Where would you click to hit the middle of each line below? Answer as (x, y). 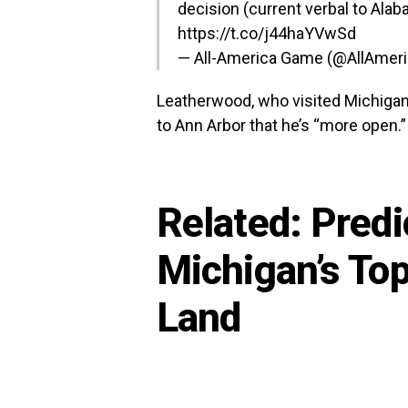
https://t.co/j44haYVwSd (267, 33)
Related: (234, 223)
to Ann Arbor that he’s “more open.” (281, 125)
